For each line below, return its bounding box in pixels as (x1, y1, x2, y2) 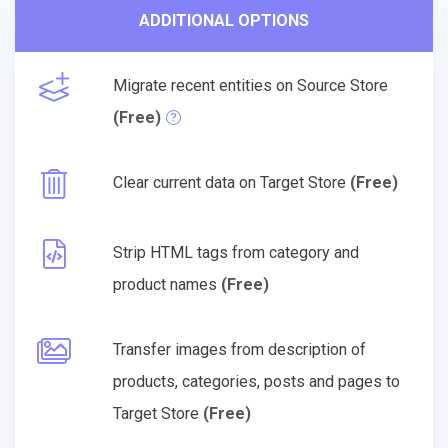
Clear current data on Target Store (113, 172, 350, 192)
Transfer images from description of (113, 339, 366, 359)
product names (113, 274, 221, 294)
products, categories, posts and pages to (113, 371, 400, 391)
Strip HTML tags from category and (113, 242, 359, 262)
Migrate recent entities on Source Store (113, 75, 388, 95)
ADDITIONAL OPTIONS (139, 10, 309, 30)
